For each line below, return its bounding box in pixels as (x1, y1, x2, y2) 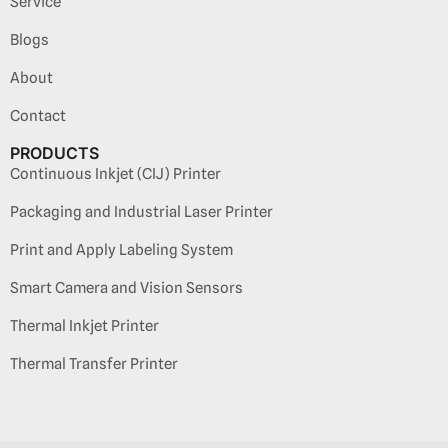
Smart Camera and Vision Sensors (10, 278, 243, 297)
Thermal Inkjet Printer (10, 316, 159, 335)
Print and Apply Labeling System (10, 240, 233, 259)
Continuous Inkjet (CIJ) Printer (10, 164, 221, 183)
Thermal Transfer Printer (10, 354, 178, 373)
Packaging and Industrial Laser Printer (10, 202, 273, 221)
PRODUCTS (10, 142, 99, 163)
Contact (10, 106, 66, 125)
